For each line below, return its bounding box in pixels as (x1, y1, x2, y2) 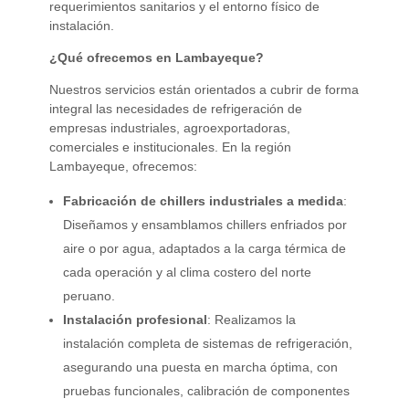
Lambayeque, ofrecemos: (48, 158, 197, 173)
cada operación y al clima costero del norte (63, 264, 312, 279)
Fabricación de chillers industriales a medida (63, 193, 344, 208)
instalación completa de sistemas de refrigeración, (63, 335, 353, 351)
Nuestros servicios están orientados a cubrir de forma (48, 81, 359, 97)
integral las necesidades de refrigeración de (48, 100, 302, 116)
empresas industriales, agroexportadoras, (48, 120, 290, 135)
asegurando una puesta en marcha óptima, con (63, 359, 339, 374)
